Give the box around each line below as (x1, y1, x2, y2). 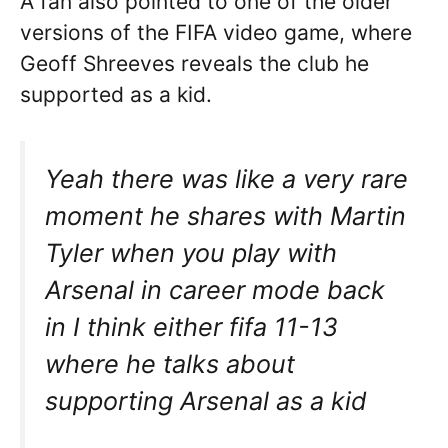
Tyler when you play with (45, 238, 337, 269)
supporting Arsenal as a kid (45, 386, 367, 417)
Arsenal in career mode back (45, 275, 385, 306)
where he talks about (45, 349, 295, 380)
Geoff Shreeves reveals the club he (20, 50, 369, 76)
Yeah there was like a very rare (45, 164, 408, 195)
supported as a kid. (20, 81, 212, 107)
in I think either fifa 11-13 (45, 312, 338, 343)
